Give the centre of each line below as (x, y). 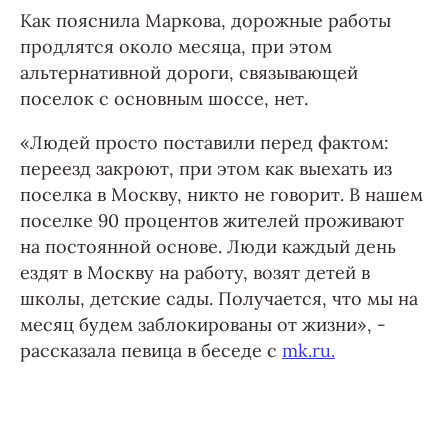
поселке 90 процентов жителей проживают (212, 220)
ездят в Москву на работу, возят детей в (195, 272)
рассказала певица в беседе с (151, 350)
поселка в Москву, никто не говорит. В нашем (221, 194)
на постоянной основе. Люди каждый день (208, 246)
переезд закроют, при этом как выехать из (206, 168)
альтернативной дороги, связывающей (189, 72)
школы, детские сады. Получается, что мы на (219, 298)
